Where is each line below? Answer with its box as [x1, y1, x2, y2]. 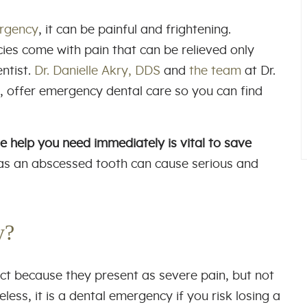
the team [189, 64, 241, 77]
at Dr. [241, 64, 275, 77]
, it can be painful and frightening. [38, 23, 231, 36]
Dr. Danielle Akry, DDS [34, 64, 160, 77]
